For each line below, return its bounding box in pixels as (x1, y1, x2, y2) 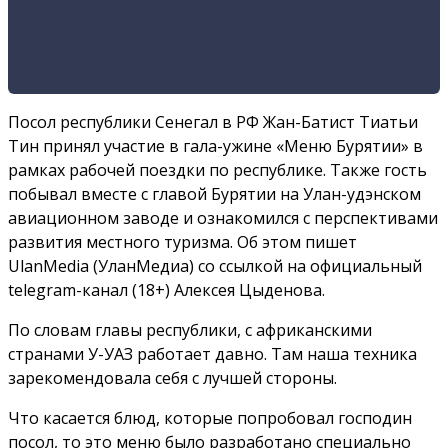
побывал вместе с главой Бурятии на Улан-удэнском (8, 182, 421, 205)
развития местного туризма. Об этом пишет (8, 230, 357, 253)
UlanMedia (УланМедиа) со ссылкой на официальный (8, 254, 422, 277)
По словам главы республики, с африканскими (8, 318, 372, 341)
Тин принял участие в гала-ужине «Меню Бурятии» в (8, 134, 423, 157)
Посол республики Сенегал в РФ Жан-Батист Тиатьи (8, 110, 418, 133)
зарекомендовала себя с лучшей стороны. (8, 366, 337, 389)
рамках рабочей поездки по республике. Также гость (8, 158, 427, 181)
